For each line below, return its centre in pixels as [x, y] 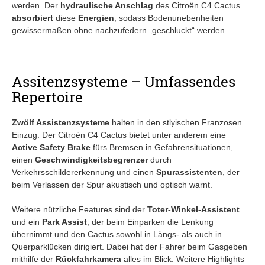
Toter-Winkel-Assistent [193, 209]
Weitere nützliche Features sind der [80, 209]
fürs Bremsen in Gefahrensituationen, [162, 147]
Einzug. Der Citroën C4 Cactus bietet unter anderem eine [119, 135]
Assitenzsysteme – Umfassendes [124, 81]
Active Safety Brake [51, 147]
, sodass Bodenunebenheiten [169, 17]
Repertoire [47, 97]
